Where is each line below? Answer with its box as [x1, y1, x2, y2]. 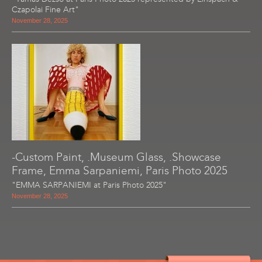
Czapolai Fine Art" [12, 5, 79, 15]
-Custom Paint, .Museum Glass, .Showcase [12, 150, 221, 164]
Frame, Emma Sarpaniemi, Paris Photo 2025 [12, 164, 227, 177]
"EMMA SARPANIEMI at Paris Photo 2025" [12, 180, 167, 190]
